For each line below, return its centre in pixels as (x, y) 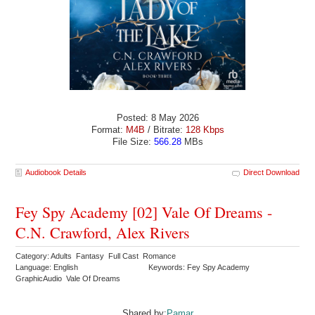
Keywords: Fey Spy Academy (200, 267)
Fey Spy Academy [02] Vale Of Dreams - (144, 212)
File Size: (133, 141)
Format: (108, 129)
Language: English (47, 267)
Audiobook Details (56, 172)
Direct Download (271, 172)
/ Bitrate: (165, 129)
